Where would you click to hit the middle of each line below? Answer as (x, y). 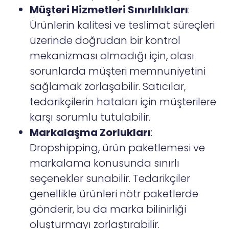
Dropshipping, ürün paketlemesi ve (118, 148)
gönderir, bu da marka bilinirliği (108, 209)
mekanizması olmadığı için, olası (112, 56)
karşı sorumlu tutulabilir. (90, 117)
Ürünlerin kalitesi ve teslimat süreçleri (122, 25)
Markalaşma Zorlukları (90, 133)
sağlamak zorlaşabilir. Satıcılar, (108, 87)
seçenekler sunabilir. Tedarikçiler (110, 179)
